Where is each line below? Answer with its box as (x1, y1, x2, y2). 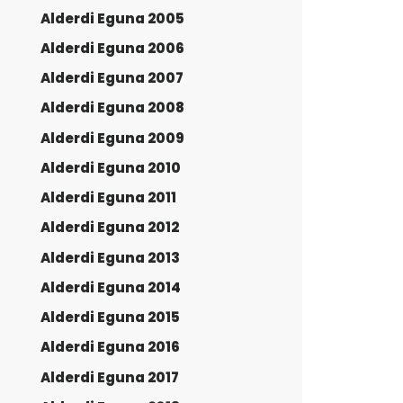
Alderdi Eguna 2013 (40, 247, 180, 267)
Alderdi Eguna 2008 (40, 98, 184, 118)
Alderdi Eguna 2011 (40, 188, 176, 207)
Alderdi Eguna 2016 (40, 337, 180, 357)
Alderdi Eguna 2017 (40, 367, 179, 387)
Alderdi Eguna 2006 (40, 38, 184, 58)
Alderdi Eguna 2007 (40, 68, 184, 87)
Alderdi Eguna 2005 (40, 8, 184, 28)
